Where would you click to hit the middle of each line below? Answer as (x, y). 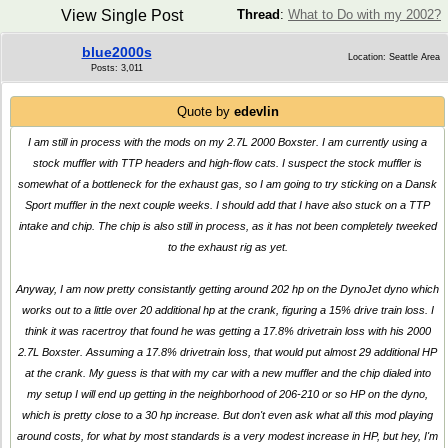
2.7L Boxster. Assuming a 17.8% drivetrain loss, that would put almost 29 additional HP (227, 352)
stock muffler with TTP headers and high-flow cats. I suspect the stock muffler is (227, 163)
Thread (258, 14)
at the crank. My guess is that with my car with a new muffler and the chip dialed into (227, 373)
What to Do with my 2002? (364, 14)
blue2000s (116, 52)
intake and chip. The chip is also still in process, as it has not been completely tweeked (227, 226)
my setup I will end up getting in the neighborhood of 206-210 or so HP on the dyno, (227, 394)
